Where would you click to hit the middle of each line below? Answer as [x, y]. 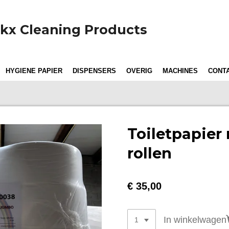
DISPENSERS [94, 71]
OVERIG [139, 71]
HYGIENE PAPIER [34, 71]
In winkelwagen [195, 220]
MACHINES [180, 71]
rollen [150, 153]
